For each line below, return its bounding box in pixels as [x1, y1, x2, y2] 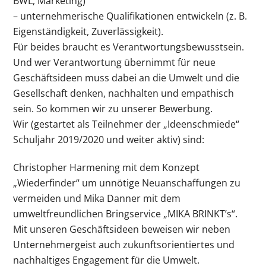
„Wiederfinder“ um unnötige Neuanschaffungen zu [13, 176, 241, 189]
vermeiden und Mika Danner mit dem [13, 191, 181, 205]
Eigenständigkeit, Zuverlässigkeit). [13, 24, 164, 38]
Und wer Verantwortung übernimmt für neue [13, 55, 216, 69]
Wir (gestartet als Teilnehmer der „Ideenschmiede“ [13, 117, 240, 131]
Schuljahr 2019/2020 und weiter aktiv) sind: [13, 132, 205, 146]
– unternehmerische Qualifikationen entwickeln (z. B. [13, 9, 248, 23]
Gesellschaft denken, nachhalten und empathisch [13, 86, 235, 100]
